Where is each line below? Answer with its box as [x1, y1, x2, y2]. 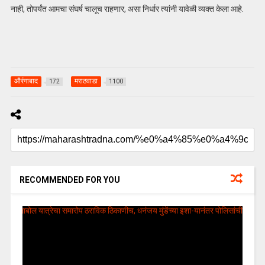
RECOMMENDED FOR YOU [19, 174, 120, 185]
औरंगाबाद [14, 76, 38, 85]
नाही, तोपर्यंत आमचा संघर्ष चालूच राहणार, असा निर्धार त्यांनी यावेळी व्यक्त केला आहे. [10, 4, 244, 14]
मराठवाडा [74, 76, 98, 85]
